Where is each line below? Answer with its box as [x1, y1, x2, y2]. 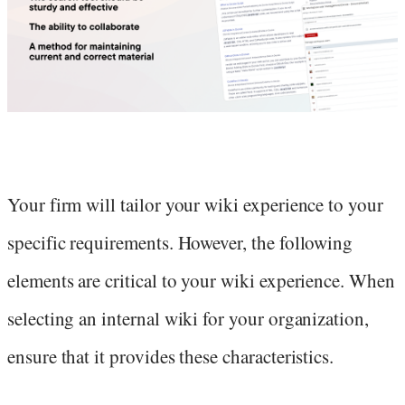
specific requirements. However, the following [7, 230, 353, 256]
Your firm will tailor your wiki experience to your [7, 192, 383, 218]
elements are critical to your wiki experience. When [7, 268, 395, 294]
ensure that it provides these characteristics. [7, 344, 334, 370]
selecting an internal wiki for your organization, [7, 306, 369, 332]
